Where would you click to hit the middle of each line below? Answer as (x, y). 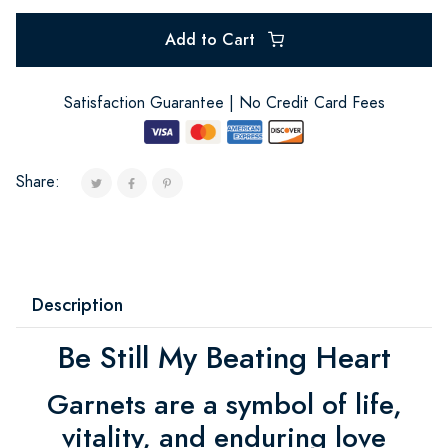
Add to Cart (212, 39)
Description (77, 304)
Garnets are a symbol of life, (224, 404)
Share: (38, 181)
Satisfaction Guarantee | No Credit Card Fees (224, 102)
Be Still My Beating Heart (224, 357)
